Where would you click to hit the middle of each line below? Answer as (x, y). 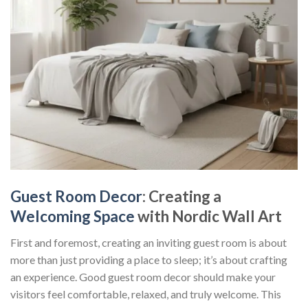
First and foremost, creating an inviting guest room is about (148, 242)
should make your (233, 276)
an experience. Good (59, 276)
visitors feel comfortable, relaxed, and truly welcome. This (146, 294)
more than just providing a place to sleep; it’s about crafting (149, 259)
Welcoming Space (73, 216)
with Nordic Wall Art (208, 216)
